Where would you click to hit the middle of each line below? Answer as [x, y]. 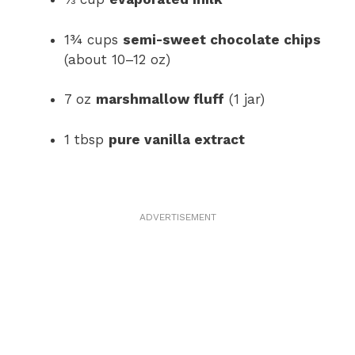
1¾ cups [94, 39]
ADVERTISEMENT [177, 217]
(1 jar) [244, 99]
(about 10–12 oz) [117, 59]
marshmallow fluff [160, 99]
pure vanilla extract [177, 139]
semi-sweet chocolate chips [222, 39]
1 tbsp [86, 139]
